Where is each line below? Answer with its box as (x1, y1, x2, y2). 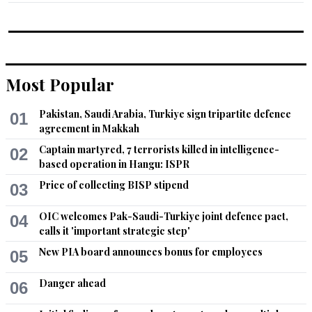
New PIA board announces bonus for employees (39, 245, 263, 258)
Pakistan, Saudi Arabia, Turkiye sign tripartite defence (39, 107, 291, 120)
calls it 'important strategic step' (39, 224, 190, 237)
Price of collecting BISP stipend (39, 178, 189, 192)
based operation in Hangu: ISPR (39, 157, 189, 171)
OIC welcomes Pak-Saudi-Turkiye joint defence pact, (39, 210, 288, 223)
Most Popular (6, 73, 114, 95)
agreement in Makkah (39, 122, 139, 135)
